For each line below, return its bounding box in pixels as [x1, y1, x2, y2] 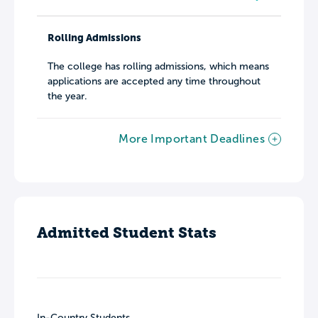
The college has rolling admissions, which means [48, 61, 269, 72]
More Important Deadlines [119, 133, 265, 146]
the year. [48, 91, 87, 102]
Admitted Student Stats [37, 224, 216, 242]
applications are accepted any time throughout [48, 76, 261, 87]
